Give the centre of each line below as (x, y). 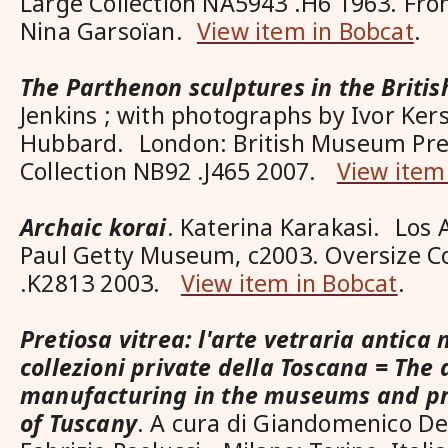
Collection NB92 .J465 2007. (178, 171)
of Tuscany (78, 423)
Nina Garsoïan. (108, 31)
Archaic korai (93, 227)
